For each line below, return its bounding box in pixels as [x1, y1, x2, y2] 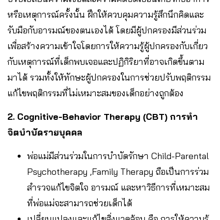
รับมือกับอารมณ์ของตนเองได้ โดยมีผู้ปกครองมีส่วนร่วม [7, 24, 206, 36]
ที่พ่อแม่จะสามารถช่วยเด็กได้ [27, 197, 132, 209]
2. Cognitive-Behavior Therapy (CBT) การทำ [7, 110, 198, 122]
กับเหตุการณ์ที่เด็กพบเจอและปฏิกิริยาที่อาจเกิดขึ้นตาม [7, 55, 204, 67]
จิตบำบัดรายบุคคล [7, 126, 82, 138]
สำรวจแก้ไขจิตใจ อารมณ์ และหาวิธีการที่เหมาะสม [27, 181, 210, 193]
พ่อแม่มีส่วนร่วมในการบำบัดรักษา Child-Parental [27, 150, 209, 162]
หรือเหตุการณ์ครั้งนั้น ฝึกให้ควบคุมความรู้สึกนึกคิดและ [7, 8, 204, 20]
